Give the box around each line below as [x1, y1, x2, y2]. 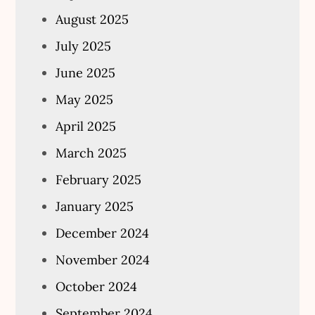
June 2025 [56, 64, 116, 81]
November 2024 [56, 251, 150, 268]
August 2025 [56, 11, 129, 27]
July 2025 [56, 37, 112, 54]
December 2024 [56, 224, 150, 241]
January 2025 [56, 198, 134, 214]
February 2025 [56, 171, 142, 188]
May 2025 [56, 91, 114, 108]
